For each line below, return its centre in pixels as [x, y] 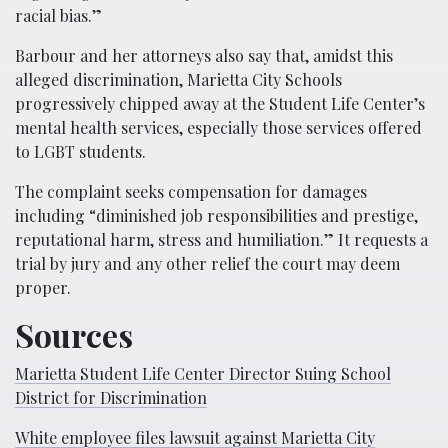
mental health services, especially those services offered [218, 127]
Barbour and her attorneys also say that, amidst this [204, 55]
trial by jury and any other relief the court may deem [207, 263]
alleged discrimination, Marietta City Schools [178, 79]
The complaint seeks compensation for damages [191, 191]
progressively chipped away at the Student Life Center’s [220, 103]
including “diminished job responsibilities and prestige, [216, 215]
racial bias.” [58, 15]
